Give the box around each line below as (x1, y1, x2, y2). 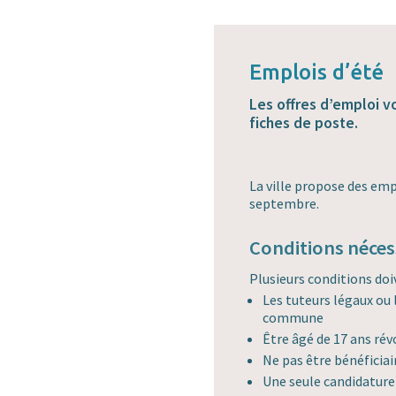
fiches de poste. (249, 113, 358, 133)
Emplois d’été (249, 60, 384, 85)
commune (263, 308, 324, 327)
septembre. (249, 194, 319, 213)
